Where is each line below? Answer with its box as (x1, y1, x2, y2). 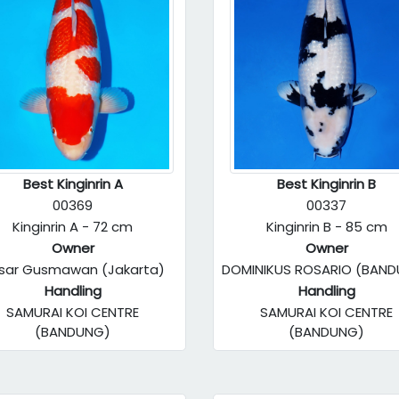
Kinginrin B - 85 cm (265, 217, 387, 236)
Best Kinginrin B (277, 175, 376, 193)
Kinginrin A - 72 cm (12, 217, 133, 236)
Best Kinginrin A (22, 175, 123, 193)
